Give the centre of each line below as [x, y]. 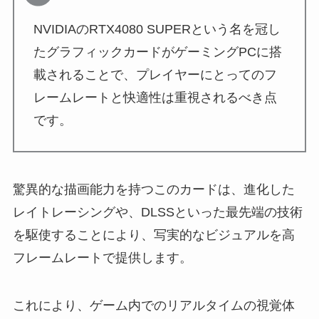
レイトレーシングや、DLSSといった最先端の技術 [157, 212]
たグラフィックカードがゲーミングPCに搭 [157, 52]
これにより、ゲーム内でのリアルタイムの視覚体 [153, 306]
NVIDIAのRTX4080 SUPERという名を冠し [157, 29]
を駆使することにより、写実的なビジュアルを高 [153, 235]
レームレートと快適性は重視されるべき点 [155, 97]
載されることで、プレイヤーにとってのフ [155, 74]
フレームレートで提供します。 [102, 257]
